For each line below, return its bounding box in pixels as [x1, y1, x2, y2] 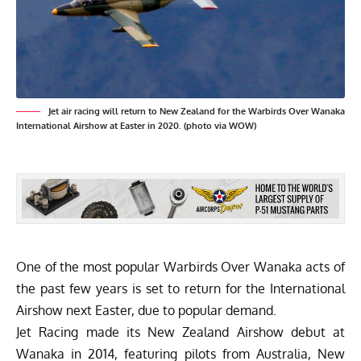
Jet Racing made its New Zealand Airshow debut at [16, 324, 345, 341]
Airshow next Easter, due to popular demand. [16, 302, 276, 319]
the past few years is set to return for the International [16, 280, 345, 297]
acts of [301, 259, 346, 276]
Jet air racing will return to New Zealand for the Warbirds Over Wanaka [48, 106, 345, 118]
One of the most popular [16, 259, 164, 276]
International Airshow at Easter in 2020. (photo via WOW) [16, 120, 256, 132]
